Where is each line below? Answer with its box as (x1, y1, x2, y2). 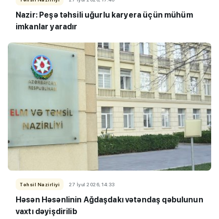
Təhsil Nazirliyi (20, 181, 60, 187)
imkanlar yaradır (16, 22, 78, 31)
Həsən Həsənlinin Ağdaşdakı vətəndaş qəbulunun (16, 195, 203, 204)
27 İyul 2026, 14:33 (69, 181, 115, 187)
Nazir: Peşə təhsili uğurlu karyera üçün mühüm (16, 10, 193, 20)
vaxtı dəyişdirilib (16, 206, 77, 216)
